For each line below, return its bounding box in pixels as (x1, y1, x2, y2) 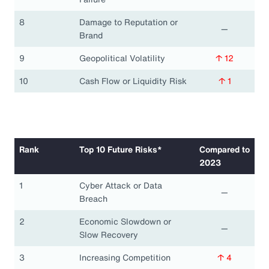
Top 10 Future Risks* (79, 142, 162, 156)
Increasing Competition (79, 250, 171, 264)
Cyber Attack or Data (79, 178, 162, 192)
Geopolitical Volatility (79, 51, 165, 64)
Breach (79, 192, 107, 205)
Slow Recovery (79, 228, 138, 241)
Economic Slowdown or (79, 214, 171, 228)
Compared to (199, 142, 250, 156)
